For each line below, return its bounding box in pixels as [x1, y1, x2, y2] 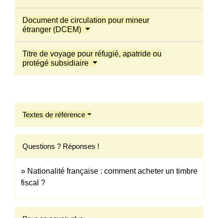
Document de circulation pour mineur [22, 16, 149, 24]
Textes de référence [22, 110, 85, 119]
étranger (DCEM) [22, 25, 83, 34]
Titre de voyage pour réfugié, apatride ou [22, 49, 162, 58]
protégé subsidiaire [22, 58, 91, 67]
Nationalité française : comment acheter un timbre [27, 166, 198, 175]
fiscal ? [21, 178, 45, 187]
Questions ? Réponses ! [22, 142, 99, 150]
